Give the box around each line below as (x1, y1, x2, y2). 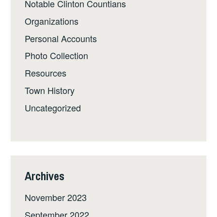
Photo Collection (25, 49, 89, 62)
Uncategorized (25, 101, 81, 114)
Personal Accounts (25, 31, 97, 45)
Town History (25, 84, 75, 97)
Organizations (25, 14, 79, 27)
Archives (25, 168, 65, 184)
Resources (25, 66, 67, 79)
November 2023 (25, 191, 87, 204)
